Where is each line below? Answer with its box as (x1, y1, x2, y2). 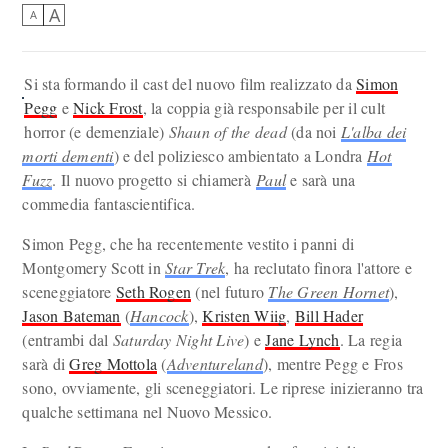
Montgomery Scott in (22, 257, 166, 278)
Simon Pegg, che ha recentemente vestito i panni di (22, 233, 355, 254)
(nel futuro (191, 281, 269, 302)
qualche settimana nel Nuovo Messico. (22, 401, 273, 422)
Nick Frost (73, 97, 143, 118)
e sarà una (286, 169, 356, 190)
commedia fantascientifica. (22, 193, 196, 214)
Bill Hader (294, 305, 364, 326)
